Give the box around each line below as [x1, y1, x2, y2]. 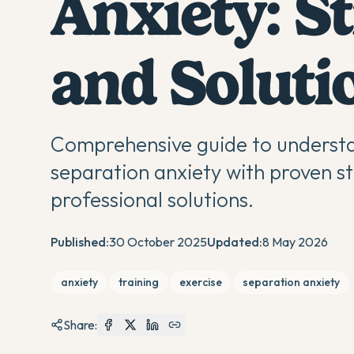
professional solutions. [51, 186, 254, 213]
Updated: [207, 234, 262, 250]
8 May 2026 [262, 234, 328, 250]
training [119, 275, 159, 289]
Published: [51, 234, 109, 250]
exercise [179, 275, 222, 289]
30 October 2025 [109, 234, 207, 250]
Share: [63, 317, 97, 333]
